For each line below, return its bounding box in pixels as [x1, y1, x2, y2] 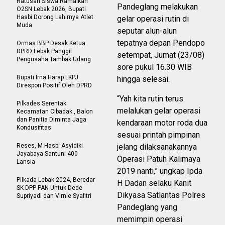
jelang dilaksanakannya [117, 142, 197, 152]
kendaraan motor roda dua [117, 118, 207, 128]
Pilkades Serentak [17, 100, 66, 107]
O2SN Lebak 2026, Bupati [17, 6, 86, 13]
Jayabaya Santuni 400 [17, 150, 78, 158]
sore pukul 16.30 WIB [117, 62, 192, 72]
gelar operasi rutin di [117, 14, 189, 24]
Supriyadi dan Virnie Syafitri [17, 192, 93, 200]
